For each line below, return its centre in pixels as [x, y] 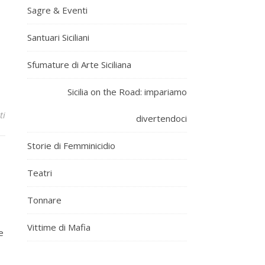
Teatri [40, 172]
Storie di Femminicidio [71, 145]
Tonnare [44, 200]
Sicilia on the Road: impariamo [127, 91]
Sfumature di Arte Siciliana [79, 64]
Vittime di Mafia [59, 227]
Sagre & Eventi [57, 10]
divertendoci [161, 118]
